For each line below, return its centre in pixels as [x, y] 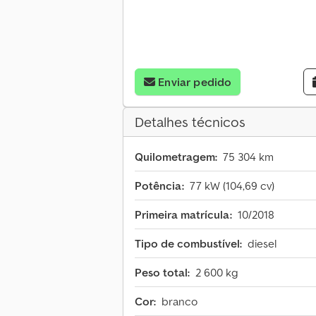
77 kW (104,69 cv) [232, 186]
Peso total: [162, 273]
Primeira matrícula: [183, 215]
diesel [262, 244]
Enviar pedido [195, 82]
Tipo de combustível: [188, 244]
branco [180, 302]
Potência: [159, 186]
